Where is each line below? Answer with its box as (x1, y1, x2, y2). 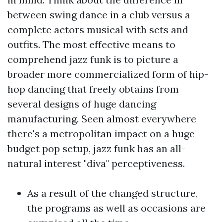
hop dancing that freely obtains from (7, 83, 179, 95)
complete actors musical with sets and (7, 23, 188, 36)
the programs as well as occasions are (27, 202, 206, 214)
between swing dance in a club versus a (7, 8, 190, 21)
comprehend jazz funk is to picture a (7, 53, 178, 65)
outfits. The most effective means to (7, 38, 175, 51)
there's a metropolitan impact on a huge (7, 127, 195, 140)
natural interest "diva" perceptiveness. (7, 157, 185, 169)
